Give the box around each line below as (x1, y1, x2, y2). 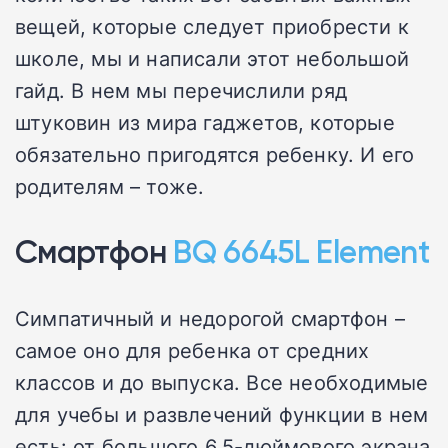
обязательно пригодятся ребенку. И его (15, 139, 415, 168)
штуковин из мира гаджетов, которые (15, 107, 395, 136)
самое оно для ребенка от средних (15, 335, 370, 364)
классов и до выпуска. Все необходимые (15, 367, 429, 396)
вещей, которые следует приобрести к (15, 11, 410, 40)
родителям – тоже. (15, 171, 205, 200)
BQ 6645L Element (173, 231, 430, 271)
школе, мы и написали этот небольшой (15, 43, 410, 72)
